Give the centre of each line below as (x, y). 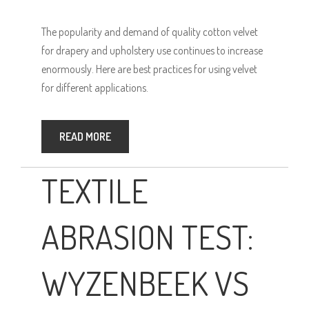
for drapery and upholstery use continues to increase (152, 51)
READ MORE (85, 137)
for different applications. (95, 88)
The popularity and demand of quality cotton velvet (150, 32)
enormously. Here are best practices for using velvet (149, 69)
